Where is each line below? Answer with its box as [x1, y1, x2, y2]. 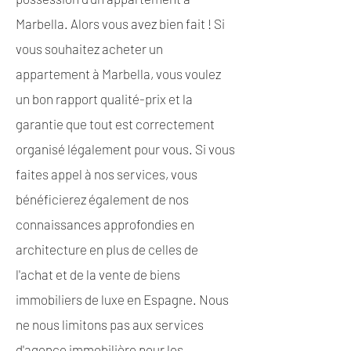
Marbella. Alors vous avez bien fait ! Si [16, 16, 225, 31]
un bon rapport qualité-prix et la [16, 91, 193, 107]
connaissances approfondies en [16, 216, 194, 232]
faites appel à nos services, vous [16, 166, 197, 182]
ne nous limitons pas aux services [16, 317, 204, 332]
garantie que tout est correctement [16, 116, 215, 132]
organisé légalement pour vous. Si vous [16, 141, 235, 157]
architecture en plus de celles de [16, 241, 198, 257]
